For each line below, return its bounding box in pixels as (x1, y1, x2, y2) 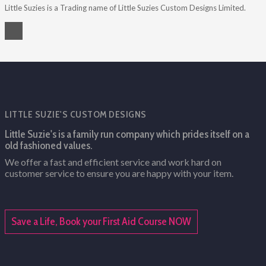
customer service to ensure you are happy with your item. (5, 167, 233, 179)
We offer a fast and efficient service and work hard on (5, 156, 221, 168)
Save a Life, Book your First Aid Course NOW (11, 215, 191, 229)
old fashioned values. (5, 139, 93, 153)
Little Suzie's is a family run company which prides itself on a (5, 128, 249, 141)
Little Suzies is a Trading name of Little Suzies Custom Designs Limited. (5, 3, 246, 13)
